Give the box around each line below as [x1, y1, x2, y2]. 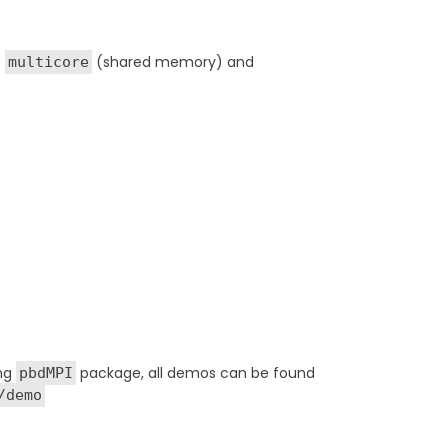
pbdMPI [19, 363, 74, 382]
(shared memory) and [92, 51, 255, 72]
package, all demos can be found [76, 362, 316, 383]
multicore [8, 52, 90, 71]
